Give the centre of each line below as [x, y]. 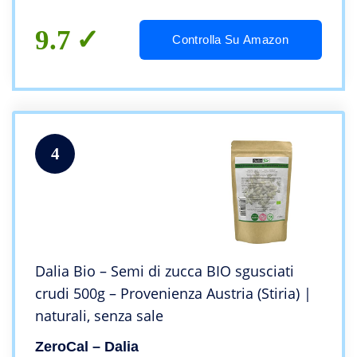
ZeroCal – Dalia [87, 347]
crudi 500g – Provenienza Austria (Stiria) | [173, 294]
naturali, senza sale [99, 316]
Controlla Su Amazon [231, 40]
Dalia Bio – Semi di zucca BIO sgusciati [165, 271]
